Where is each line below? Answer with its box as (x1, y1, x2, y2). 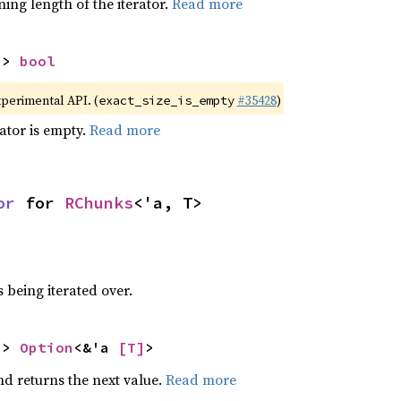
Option (19, 338, 73, 356)
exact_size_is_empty (98, 92, 235, 108)
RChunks (64, 192, 133, 213)
